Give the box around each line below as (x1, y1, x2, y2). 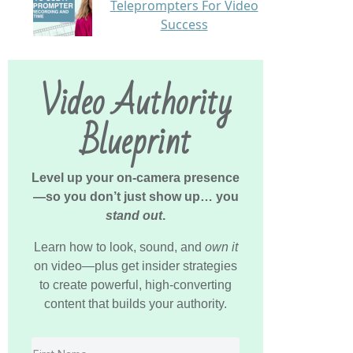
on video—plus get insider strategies (34, 258, 237, 273)
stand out (106, 208, 162, 222)
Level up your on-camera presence (32, 170, 240, 184)
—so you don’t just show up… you (32, 189, 239, 203)
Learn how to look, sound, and (33, 240, 205, 254)
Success (160, 15, 208, 33)
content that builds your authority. (44, 296, 227, 310)
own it (204, 240, 238, 254)
